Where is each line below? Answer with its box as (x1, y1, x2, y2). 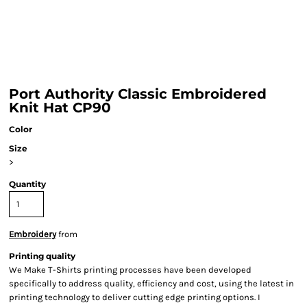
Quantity (9, 179, 46, 189)
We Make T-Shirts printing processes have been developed (9, 265, 251, 275)
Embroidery (9, 229, 56, 239)
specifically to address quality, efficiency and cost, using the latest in (9, 278, 294, 288)
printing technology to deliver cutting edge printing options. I (9, 292, 260, 302)
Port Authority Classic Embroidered (9, 86, 267, 102)
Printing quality (9, 251, 75, 261)
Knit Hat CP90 (9, 99, 111, 116)
